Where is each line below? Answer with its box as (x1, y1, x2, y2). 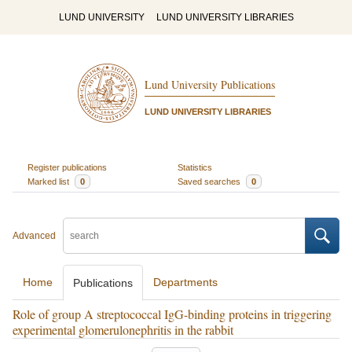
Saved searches (178, 176, 243, 186)
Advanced (13, 230, 56, 241)
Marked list (27, 176, 71, 186)
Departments (153, 276, 218, 288)
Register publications (27, 162, 107, 172)
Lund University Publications (144, 77, 275, 93)
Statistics (178, 162, 212, 172)
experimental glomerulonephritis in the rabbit (13, 321, 233, 338)
